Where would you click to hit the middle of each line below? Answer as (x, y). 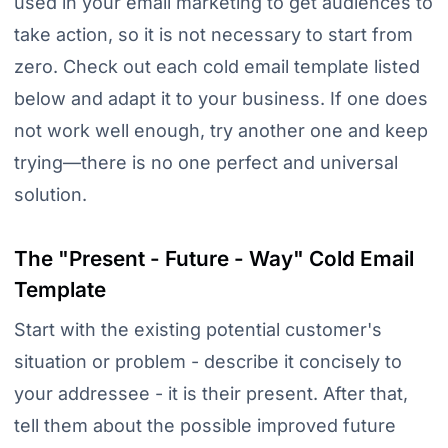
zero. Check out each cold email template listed (216, 66)
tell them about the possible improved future (204, 426)
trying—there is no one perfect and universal (205, 162)
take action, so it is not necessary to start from (213, 34)
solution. (50, 194)
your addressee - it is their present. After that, (210, 394)
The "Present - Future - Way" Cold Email (213, 259)
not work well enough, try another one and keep (220, 130)
